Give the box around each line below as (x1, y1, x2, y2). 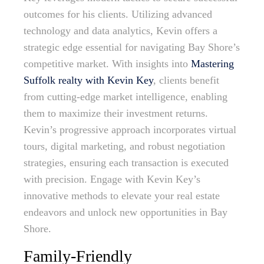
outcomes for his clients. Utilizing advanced (24, 8, 212, 21)
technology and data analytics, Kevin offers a (24, 25, 217, 37)
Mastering (191, 58, 234, 70)
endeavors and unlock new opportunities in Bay (24, 206, 227, 219)
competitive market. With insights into (24, 58, 191, 70)
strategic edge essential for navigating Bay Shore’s (24, 41, 240, 54)
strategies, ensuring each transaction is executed (24, 157, 229, 169)
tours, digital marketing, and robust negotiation (24, 140, 225, 153)
